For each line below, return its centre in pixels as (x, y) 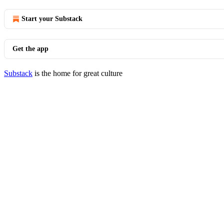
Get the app (30, 49)
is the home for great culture (77, 73)
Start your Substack (52, 19)
